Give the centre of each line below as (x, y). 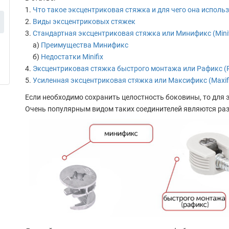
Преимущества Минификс (84, 45)
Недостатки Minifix (72, 57)
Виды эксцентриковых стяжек (84, 21)
